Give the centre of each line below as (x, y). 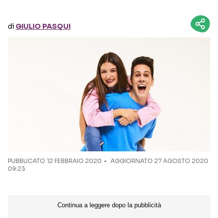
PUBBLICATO (27, 161)
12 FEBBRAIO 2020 (74, 161)
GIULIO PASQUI (43, 26)
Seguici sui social (111, 22)
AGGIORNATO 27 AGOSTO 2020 (159, 161)
